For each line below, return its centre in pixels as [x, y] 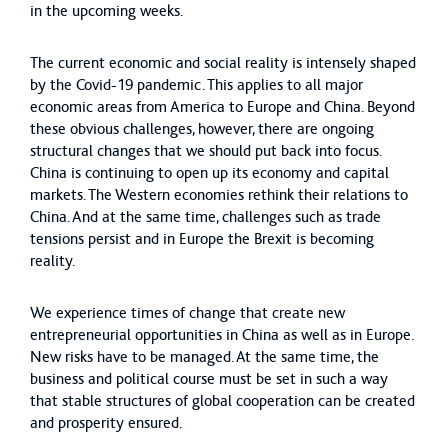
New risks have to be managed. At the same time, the [204, 356]
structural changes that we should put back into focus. [205, 150]
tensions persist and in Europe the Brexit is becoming [202, 238]
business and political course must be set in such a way [209, 378]
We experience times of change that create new [187, 312]
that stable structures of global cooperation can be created [222, 400]
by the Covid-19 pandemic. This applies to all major [196, 84]
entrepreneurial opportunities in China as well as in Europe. [221, 334]
